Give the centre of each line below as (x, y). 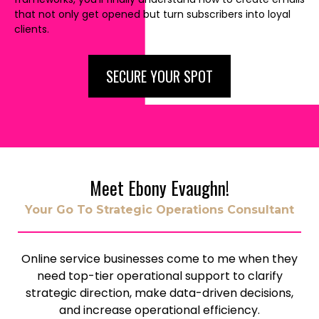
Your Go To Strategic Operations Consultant (159, 210)
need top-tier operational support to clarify (159, 276)
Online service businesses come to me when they (159, 259)
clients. (32, 29)
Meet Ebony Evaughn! (159, 188)
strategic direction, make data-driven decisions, (159, 293)
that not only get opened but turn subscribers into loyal (152, 14)
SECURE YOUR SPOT (159, 76)
